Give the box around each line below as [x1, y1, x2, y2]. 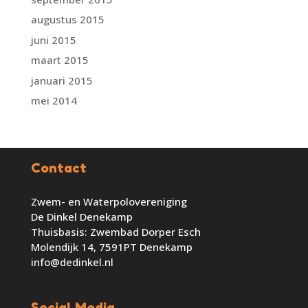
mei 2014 [30, 93, 77, 108]
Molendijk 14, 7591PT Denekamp [30, 239, 192, 254]
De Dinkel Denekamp [30, 209, 133, 223]
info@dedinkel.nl [30, 254, 113, 269]
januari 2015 [30, 73, 93, 87]
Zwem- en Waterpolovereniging [30, 194, 187, 208]
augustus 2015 [30, 12, 104, 27]
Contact [30, 159, 87, 175]
